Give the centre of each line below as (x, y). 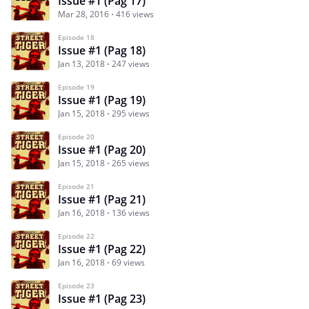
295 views (131, 113)
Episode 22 (76, 236)
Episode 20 (76, 136)
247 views (131, 63)
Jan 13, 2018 (81, 63)
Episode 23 (76, 285)
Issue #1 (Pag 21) (102, 199)
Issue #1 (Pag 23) (102, 298)
